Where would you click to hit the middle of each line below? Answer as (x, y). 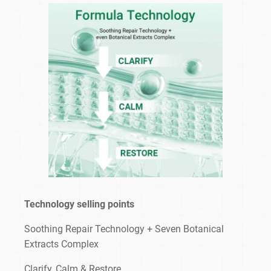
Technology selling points (79, 204)
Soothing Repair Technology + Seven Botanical (124, 229)
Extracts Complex (61, 244)
